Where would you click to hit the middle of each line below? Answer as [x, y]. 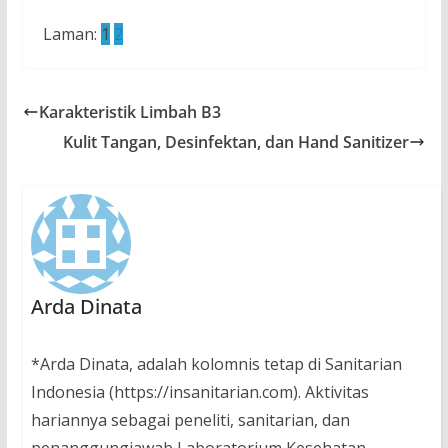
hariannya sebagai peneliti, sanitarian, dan [190, 420]
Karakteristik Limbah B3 [129, 112]
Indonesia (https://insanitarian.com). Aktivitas [199, 392]
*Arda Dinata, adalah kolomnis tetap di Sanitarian [216, 364]
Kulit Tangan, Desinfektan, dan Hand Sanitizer [236, 142]
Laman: [71, 34]
